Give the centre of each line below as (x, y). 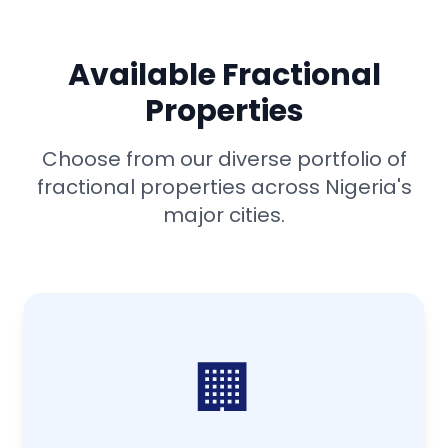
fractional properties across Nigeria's (224, 187)
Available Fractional (224, 75)
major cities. (224, 215)
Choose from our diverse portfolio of (224, 159)
